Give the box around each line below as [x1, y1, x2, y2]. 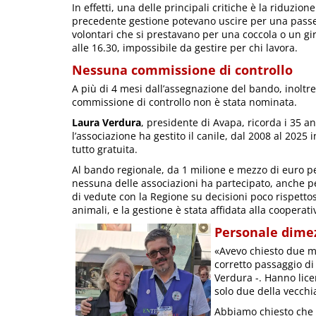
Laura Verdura [72, 115, 141, 129]
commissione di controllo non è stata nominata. [72, 95, 297, 109]
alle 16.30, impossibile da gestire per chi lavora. [72, 40, 298, 54]
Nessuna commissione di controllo [72, 61, 293, 78]
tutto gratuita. [72, 142, 138, 156]
